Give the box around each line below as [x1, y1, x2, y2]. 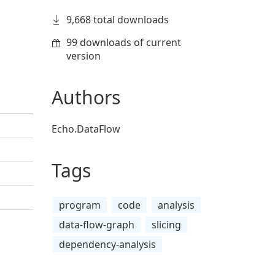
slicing [151, 218, 181, 231]
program [58, 198, 101, 212]
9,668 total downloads [66, 13, 169, 26]
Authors [51, 85, 120, 110]
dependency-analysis [58, 238, 156, 251]
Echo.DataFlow [51, 122, 120, 136]
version [66, 49, 101, 63]
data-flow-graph [58, 218, 134, 231]
